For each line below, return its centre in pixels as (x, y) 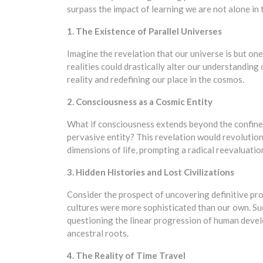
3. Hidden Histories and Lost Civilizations (151, 172)
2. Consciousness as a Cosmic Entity (140, 102)
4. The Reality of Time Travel (126, 255)
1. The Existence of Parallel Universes (144, 31)
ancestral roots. (98, 233)
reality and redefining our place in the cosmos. (156, 79)
